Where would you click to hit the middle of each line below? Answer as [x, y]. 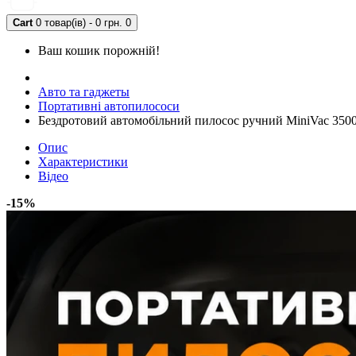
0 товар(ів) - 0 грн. [79, 23]
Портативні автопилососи [109, 106]
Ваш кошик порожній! [99, 50]
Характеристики [83, 162]
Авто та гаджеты [84, 92]
